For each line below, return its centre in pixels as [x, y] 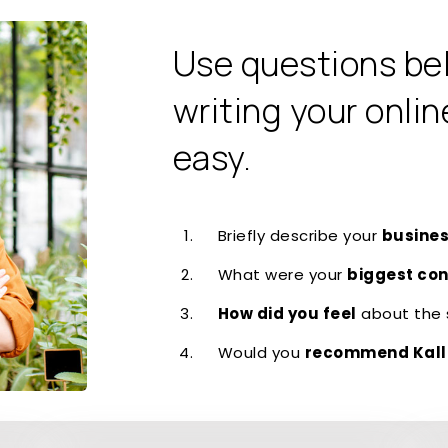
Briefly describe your [299, 236]
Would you [261, 353]
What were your [282, 275]
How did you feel [287, 314]
